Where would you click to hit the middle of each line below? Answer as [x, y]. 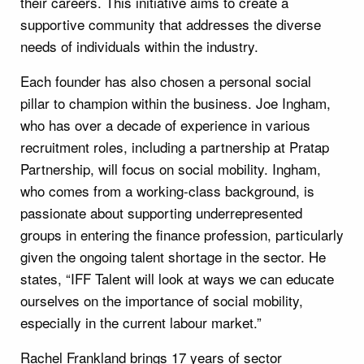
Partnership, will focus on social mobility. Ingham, [171, 168]
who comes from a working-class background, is [167, 190]
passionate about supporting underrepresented [161, 212]
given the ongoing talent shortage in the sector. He [173, 256]
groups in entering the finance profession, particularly [182, 234]
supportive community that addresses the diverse [171, 24]
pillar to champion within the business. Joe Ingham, [175, 102]
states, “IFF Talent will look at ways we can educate [177, 278]
